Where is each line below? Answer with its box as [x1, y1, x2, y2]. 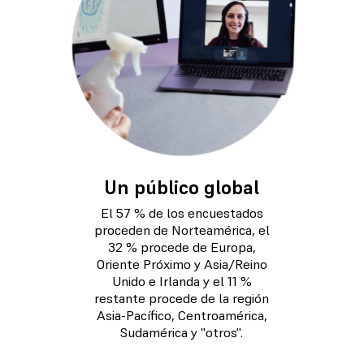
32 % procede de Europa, [107, 238, 256, 256]
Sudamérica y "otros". [120, 323, 244, 341]
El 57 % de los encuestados [100, 204, 263, 222]
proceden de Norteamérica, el [93, 221, 270, 239]
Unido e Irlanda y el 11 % [111, 272, 252, 290]
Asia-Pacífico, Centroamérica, [96, 306, 267, 324]
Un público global [104, 175, 260, 201]
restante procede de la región [94, 289, 270, 307]
